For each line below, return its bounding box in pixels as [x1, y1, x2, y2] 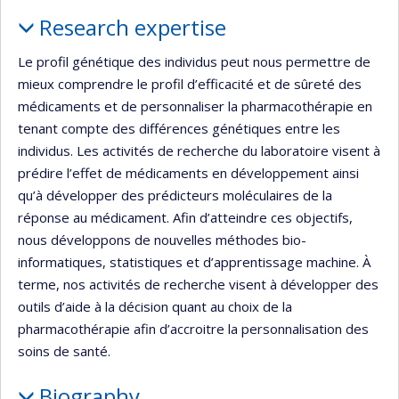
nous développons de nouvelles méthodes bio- [18, 230, 306, 248]
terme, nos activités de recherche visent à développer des [18, 274, 379, 293]
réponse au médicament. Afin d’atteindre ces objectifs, [18, 208, 353, 226]
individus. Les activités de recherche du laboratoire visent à [18, 141, 380, 159]
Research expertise [38, 12, 226, 42]
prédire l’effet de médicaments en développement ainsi [18, 163, 359, 182]
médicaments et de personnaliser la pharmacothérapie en [18, 96, 372, 115]
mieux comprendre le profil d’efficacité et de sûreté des [18, 74, 362, 93]
